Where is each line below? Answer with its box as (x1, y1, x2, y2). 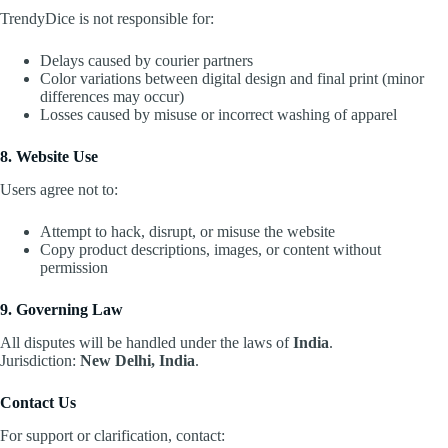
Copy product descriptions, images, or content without (40, 241, 381, 259)
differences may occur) (40, 88, 184, 106)
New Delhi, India (80, 351, 195, 369)
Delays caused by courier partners (40, 52, 253, 70)
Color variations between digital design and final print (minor (40, 70, 424, 88)
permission (40, 259, 108, 277)
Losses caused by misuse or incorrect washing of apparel (40, 106, 397, 124)
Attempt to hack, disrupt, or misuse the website (40, 223, 335, 241)
